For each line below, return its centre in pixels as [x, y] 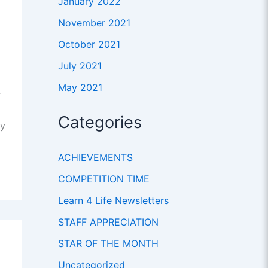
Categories [100, 123]
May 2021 [80, 88]
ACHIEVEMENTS [95, 158]
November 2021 [94, 23]
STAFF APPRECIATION [108, 222]
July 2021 [80, 66]
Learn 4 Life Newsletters [113, 201]
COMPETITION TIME [103, 179]
